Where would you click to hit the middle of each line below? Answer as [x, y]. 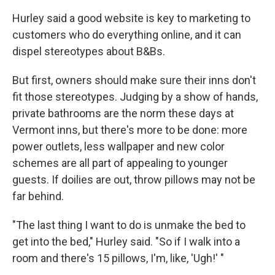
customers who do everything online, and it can [127, 34]
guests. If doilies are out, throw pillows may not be [134, 179]
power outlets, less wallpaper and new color [118, 146]
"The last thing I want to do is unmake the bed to [129, 225]
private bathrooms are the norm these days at [123, 113]
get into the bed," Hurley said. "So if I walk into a [126, 241]
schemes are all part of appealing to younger [120, 163]
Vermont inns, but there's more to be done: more [130, 130]
